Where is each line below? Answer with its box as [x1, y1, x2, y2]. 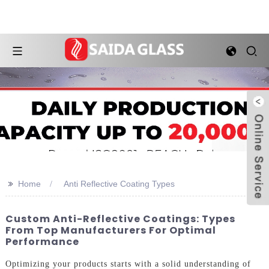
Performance [5, 235, 79, 249]
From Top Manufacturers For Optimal [5, 223, 216, 237]
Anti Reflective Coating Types [63, 179, 175, 189]
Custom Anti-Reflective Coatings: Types [5, 212, 235, 226]
